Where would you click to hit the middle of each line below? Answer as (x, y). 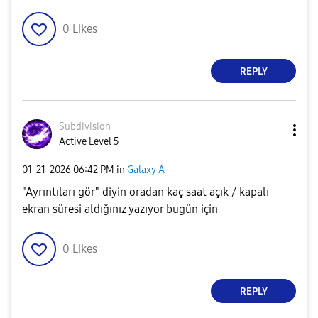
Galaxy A (146, 170)
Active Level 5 (89, 142)
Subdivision (85, 127)
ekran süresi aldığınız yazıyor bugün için (120, 209)
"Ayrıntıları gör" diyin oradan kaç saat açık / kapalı (146, 192)
